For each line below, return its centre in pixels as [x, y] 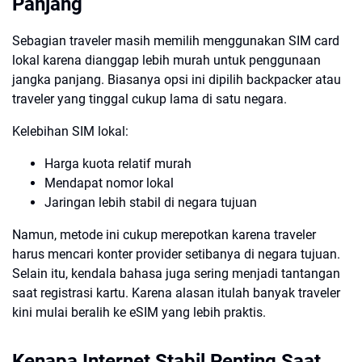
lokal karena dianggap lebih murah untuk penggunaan [166, 60]
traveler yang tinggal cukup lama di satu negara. [149, 99]
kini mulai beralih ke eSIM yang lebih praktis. [139, 312]
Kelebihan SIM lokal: [70, 131]
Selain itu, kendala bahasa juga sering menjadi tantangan [176, 274]
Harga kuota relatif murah [118, 164]
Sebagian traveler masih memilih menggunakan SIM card [176, 41]
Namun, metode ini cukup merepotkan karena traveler [164, 235]
